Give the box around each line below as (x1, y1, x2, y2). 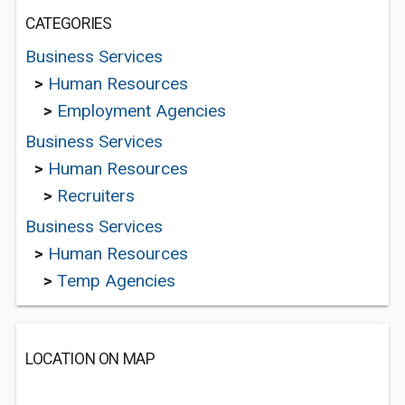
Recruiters (57, 185, 135, 206)
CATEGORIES (25, 14, 112, 33)
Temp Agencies (57, 270, 175, 291)
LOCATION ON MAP (25, 350, 155, 368)
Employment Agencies (57, 100, 226, 121)
